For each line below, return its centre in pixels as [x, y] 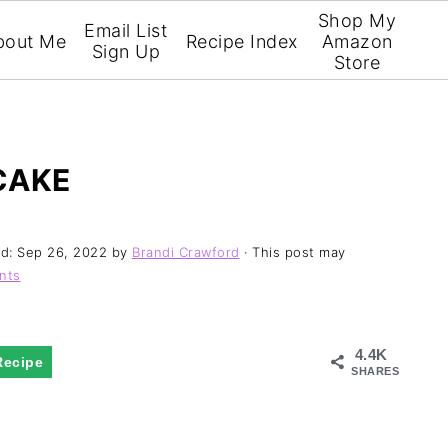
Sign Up [126, 51]
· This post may [292, 251]
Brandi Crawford [186, 251]
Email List [126, 30]
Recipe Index [241, 41]
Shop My [357, 20]
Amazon [357, 41]
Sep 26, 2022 [62, 251]
